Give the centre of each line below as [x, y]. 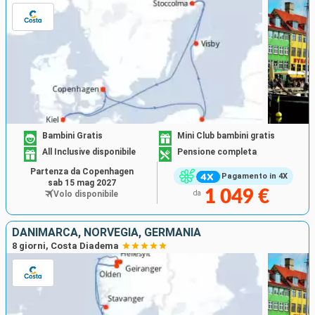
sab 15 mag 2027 [82, 182]
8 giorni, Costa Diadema [65, 245]
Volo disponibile [86, 194]
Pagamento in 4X [254, 176]
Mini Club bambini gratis [226, 136]
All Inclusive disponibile [89, 152]
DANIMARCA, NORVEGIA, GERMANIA [107, 232]
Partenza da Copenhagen [82, 171]
